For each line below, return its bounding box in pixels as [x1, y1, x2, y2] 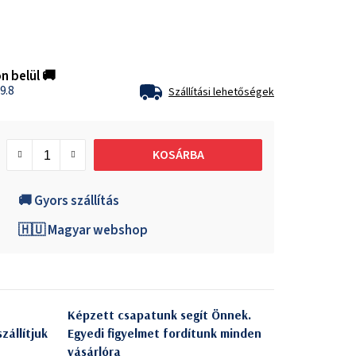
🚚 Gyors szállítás [18, 191, 119, 211]
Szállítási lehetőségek [168, 83, 274, 100]
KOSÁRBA [152, 145, 204, 164]
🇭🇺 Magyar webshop [18, 220, 148, 240]
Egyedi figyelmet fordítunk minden [67, 324, 261, 341]
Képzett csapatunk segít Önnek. [67, 306, 251, 323]
